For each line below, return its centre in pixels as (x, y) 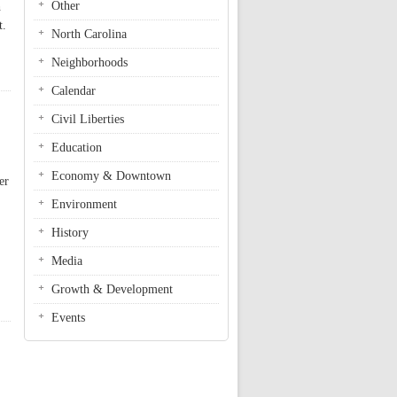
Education (77, 148)
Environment (84, 204)
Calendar (74, 91)
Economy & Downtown (111, 176)
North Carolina (89, 34)
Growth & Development (112, 289)
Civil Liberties (88, 119)
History (70, 233)
